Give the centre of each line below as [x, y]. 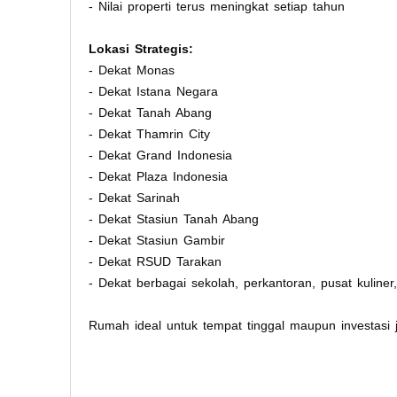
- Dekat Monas [132, 70]
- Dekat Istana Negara [153, 91]
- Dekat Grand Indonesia [160, 155]
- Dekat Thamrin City [149, 133]
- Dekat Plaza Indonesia [158, 176]
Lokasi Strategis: [141, 48]
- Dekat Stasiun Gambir [157, 240]
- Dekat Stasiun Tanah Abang [174, 218]
